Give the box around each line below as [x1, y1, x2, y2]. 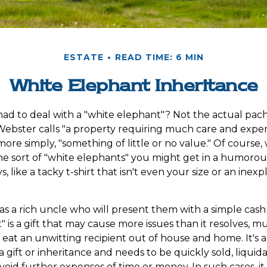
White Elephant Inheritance [9, 74, 258, 96]
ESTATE [63, 51, 104, 63]
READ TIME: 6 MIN [114, 51, 204, 63]
